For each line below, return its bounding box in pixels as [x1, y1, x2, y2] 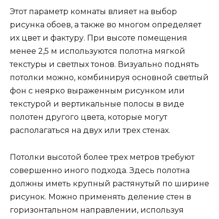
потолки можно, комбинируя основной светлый [10, 73, 209, 83]
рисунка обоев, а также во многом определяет [10, 20, 201, 30]
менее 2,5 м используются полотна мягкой [10, 46, 185, 56]
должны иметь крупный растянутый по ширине [10, 178, 209, 188]
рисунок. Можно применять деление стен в [10, 192, 191, 201]
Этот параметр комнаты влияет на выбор [10, 7, 177, 17]
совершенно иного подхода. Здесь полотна [10, 165, 190, 175]
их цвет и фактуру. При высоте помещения [10, 33, 187, 43]
